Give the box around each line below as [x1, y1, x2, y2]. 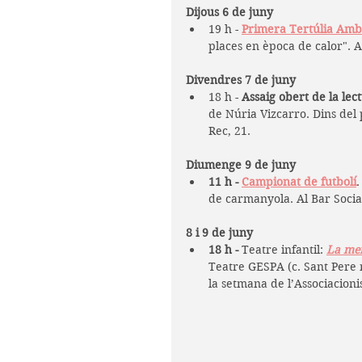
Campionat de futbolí [242, 174, 356, 189]
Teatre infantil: [238, 242, 326, 257]
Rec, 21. [208, 123, 250, 138]
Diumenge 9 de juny [186, 157, 296, 172]
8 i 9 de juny [186, 225, 253, 240]
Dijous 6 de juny [186, 4, 273, 19]
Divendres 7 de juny [186, 72, 296, 87]
